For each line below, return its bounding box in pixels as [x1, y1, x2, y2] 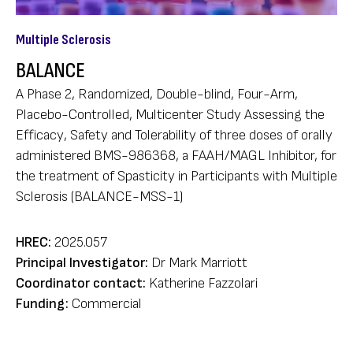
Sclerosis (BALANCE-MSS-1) [16, 188, 184, 205]
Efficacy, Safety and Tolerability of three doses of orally [16, 126, 333, 143]
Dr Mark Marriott [151, 254, 247, 271]
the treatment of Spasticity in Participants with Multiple [16, 167, 337, 184]
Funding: [16, 295, 69, 312]
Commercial [72, 295, 142, 312]
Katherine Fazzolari [149, 274, 258, 292]
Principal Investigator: [16, 254, 148, 271]
